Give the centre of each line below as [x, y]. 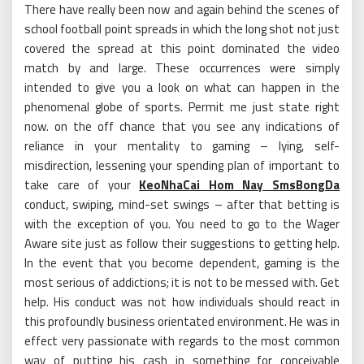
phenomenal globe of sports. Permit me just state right [182, 107]
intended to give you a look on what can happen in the [182, 88]
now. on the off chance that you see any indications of [182, 127]
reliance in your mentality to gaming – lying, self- [182, 146]
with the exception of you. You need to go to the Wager [182, 224]
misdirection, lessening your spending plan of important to [182, 166]
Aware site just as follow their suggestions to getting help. [182, 244]
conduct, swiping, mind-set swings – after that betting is [182, 205]
